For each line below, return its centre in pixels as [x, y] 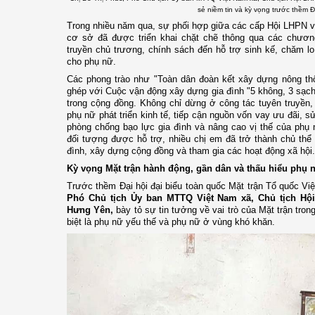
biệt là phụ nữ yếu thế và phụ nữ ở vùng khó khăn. [171, 222]
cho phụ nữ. [91, 62]
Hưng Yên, [90, 210]
